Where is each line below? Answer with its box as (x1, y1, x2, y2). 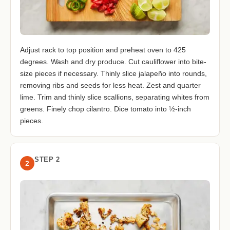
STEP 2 (34, 155, 60, 163)
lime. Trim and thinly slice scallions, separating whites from (20, 92, 209, 101)
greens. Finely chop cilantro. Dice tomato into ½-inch (20, 104, 191, 113)
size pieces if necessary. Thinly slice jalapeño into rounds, (20, 69, 207, 78)
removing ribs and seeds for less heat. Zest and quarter (20, 81, 201, 89)
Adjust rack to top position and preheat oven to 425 (20, 45, 186, 54)
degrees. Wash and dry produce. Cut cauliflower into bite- (20, 57, 206, 66)
